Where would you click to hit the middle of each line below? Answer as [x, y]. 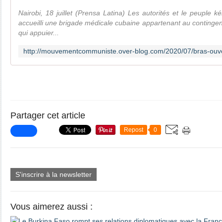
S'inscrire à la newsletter [54, 174]
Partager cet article [48, 115]
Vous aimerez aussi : [52, 207]
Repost [134, 130]
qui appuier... [39, 33]
